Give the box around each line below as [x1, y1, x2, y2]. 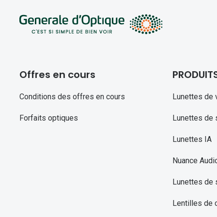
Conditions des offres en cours [19, 92, 125, 102]
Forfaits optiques [19, 113, 78, 123]
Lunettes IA [172, 135, 212, 144]
